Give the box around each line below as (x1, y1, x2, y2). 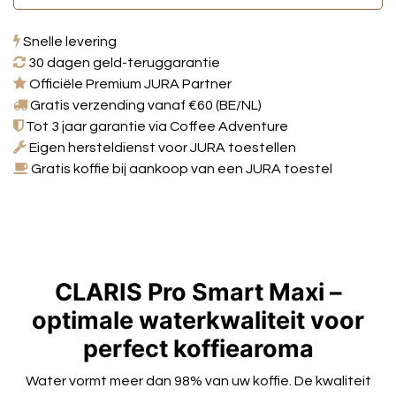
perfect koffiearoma (82, 333, 314, 363)
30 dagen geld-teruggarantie (26, 55, 220, 70)
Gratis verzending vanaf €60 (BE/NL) (27, 97, 262, 112)
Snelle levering (20, 34, 117, 49)
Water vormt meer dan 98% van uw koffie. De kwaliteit (25, 373, 371, 388)
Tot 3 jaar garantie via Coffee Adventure (23, 118, 288, 133)
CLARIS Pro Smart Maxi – (55, 277, 341, 307)
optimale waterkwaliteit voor (32, 305, 364, 335)
